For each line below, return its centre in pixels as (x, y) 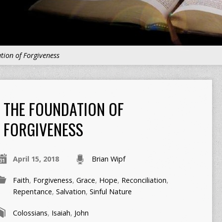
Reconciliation (144, 180)
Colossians (30, 213)
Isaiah (61, 213)
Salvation (71, 192)
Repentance (32, 192)
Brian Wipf (108, 159)
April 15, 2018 (36, 159)
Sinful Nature (111, 192)
